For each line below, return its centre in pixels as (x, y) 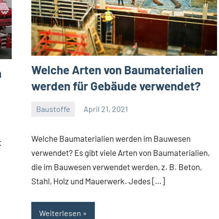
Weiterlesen (60, 213)
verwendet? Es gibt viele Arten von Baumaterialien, (120, 152)
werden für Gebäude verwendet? (116, 86)
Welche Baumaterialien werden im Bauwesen (111, 138)
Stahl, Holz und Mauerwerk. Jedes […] (98, 181)
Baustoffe (53, 109)
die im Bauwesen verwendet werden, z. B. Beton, (117, 166)
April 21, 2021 (106, 109)
